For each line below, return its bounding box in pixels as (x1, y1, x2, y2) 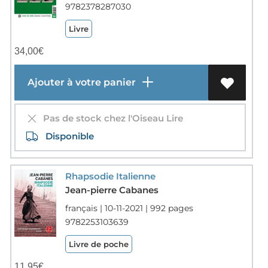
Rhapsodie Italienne (65, 170, 156, 182)
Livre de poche (68, 239, 129, 249)
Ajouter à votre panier (22, 76, 138, 88)
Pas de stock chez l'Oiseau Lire (38, 112, 183, 124)
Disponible (38, 130, 94, 142)
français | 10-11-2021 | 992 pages (65, 202, 193, 214)
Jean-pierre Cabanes (65, 184, 159, 196)
